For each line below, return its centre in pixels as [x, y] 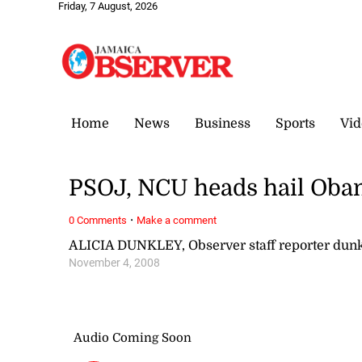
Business [223, 123]
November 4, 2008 [115, 263]
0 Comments [98, 220]
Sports [295, 123]
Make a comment [177, 220]
